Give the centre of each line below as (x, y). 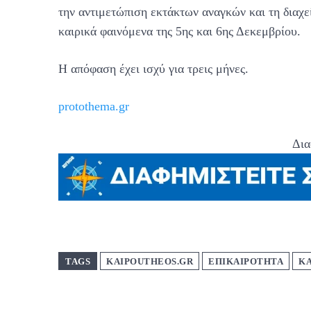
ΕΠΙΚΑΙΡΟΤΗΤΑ (246, 262)
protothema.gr (94, 107)
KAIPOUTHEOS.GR (150, 262)
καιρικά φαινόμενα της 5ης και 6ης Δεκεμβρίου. (179, 32)
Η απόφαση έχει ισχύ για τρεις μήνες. (153, 69)
